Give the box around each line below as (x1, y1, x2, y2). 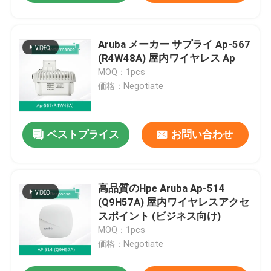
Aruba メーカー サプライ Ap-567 (98, 38, 251, 50)
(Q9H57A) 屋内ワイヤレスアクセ (98, 196, 250, 209)
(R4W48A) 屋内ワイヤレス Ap (98, 51, 236, 64)
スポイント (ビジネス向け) (98, 210, 221, 223)
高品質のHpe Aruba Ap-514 (98, 182, 226, 195)
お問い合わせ (171, 128, 233, 141)
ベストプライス (47, 128, 120, 141)
